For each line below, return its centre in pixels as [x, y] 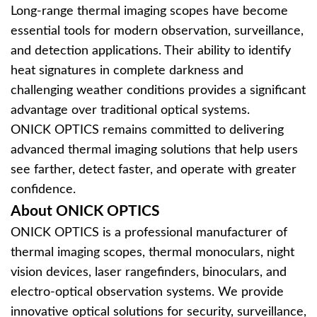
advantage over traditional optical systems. [130, 110]
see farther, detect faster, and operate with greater [154, 170]
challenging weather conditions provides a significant [158, 91]
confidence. [43, 190]
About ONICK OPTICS [85, 211]
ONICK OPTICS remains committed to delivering [147, 130]
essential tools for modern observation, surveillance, [157, 31]
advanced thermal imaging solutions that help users [154, 150]
